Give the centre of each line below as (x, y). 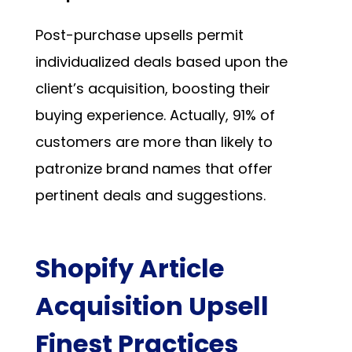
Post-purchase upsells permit (139, 35)
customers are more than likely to (154, 141)
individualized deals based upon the (161, 61)
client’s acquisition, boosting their (152, 88)
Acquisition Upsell (152, 306)
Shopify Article (129, 268)
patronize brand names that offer (154, 168)
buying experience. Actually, (134, 115)
